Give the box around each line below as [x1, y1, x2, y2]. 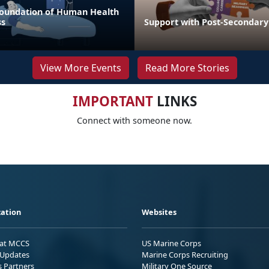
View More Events [40, 61, 121, 74]
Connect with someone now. [77, 114, 192, 126]
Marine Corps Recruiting [142, 249, 228, 260]
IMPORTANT [72, 91, 153, 110]
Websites [142, 206, 177, 217]
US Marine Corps [142, 237, 201, 249]
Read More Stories [145, 61, 229, 74]
